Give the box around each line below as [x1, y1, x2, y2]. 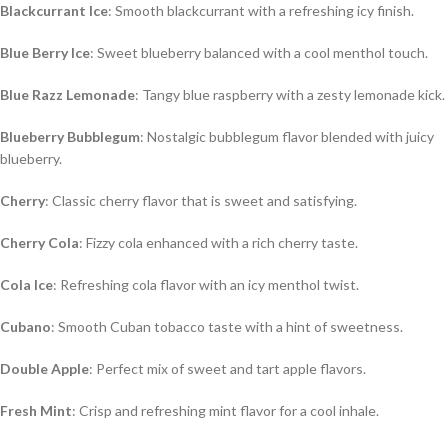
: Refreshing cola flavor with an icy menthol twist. [53, 275, 359, 293]
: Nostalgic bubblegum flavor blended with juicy [140, 127, 434, 145]
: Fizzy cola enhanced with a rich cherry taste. [79, 233, 358, 251]
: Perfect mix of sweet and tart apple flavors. [89, 359, 366, 377]
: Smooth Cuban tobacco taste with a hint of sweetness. [51, 317, 403, 335]
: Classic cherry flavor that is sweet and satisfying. [45, 191, 357, 209]
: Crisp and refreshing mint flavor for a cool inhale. [72, 401, 379, 419]
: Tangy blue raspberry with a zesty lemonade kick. [135, 85, 445, 103]
